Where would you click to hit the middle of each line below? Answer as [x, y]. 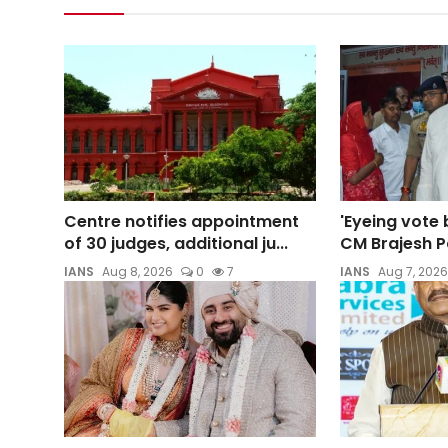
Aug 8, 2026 [137, 271]
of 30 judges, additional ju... [176, 243]
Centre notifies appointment [181, 221]
